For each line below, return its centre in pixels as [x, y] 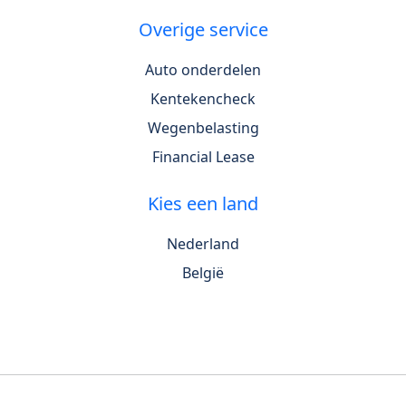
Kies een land [203, 204]
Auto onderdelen [203, 70]
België [203, 273]
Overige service [203, 30]
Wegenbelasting [203, 128]
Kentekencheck [203, 99]
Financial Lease [203, 157]
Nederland [203, 244]
